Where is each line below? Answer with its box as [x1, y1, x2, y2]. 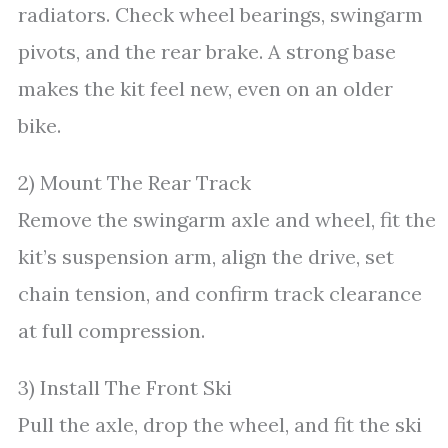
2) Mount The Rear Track [18, 170, 251, 195]
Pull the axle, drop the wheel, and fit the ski [18, 412, 422, 437]
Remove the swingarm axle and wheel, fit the [18, 207, 436, 232]
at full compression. [18, 318, 205, 343]
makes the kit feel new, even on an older [18, 76, 393, 101]
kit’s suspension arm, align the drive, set [18, 244, 394, 269]
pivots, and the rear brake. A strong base [18, 39, 396, 64]
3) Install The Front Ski [18, 375, 232, 400]
